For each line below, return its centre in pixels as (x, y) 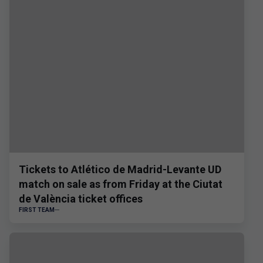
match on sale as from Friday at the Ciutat (121, 184)
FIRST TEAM (37, 210)
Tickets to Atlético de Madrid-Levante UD (120, 169)
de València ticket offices (81, 199)
